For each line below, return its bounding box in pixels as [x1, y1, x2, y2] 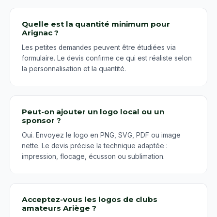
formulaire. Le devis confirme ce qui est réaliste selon [22, 54, 192, 62]
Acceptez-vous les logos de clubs [22, 195, 157, 204]
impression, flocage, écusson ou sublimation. [22, 153, 165, 161]
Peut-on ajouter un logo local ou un [22, 107, 164, 117]
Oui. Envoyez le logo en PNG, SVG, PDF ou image [22, 131, 181, 139]
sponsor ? [22, 116, 61, 125]
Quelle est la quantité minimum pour [22, 19, 170, 29]
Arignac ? [22, 28, 59, 38]
